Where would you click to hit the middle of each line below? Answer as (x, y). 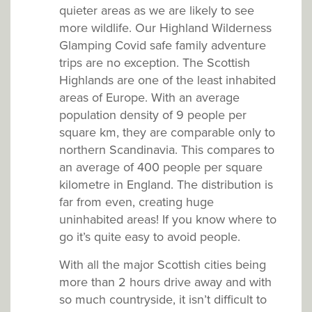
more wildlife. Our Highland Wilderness (165, 28)
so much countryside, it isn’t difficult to (163, 300)
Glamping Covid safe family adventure (163, 46)
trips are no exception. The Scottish (155, 63)
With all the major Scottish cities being (163, 265)
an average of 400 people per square (161, 167)
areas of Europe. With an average (149, 98)
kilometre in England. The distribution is (166, 185)
